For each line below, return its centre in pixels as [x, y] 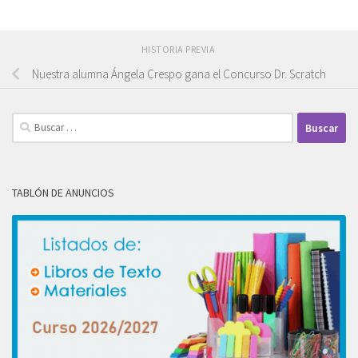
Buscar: [30, 121]
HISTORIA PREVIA [179, 50]
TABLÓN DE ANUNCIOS [63, 193]
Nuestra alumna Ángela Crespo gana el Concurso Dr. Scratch [179, 74]
